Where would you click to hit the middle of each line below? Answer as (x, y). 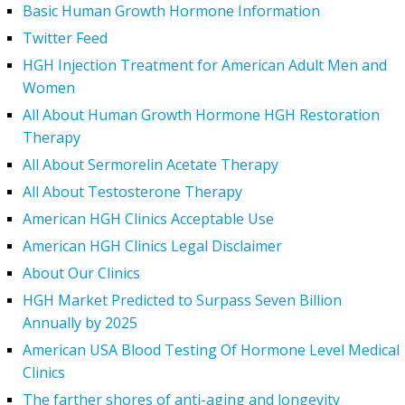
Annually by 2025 (80, 323)
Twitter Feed (65, 38)
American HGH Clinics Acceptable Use (148, 219)
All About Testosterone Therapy (132, 192)
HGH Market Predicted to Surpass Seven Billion (182, 301)
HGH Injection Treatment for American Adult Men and (205, 66)
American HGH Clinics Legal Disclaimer (152, 246)
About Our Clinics (81, 273)
